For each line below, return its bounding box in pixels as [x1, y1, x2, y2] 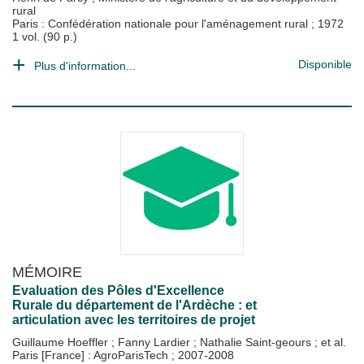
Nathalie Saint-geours [200, 336, 314, 349]
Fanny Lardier [118, 336, 193, 349]
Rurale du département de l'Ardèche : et [12, 298, 257, 312]
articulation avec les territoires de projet [12, 313, 255, 327]
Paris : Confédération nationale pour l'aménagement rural [12, 17, 311, 30]
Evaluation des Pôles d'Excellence [12, 284, 224, 297]
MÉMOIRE [12, 263, 82, 280]
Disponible [298, 58, 352, 71]
